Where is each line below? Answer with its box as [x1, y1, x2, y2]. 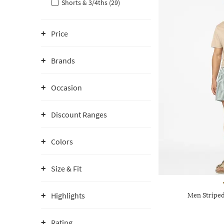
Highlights [51, 190, 85, 200]
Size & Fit [51, 163, 81, 173]
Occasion [51, 82, 82, 92]
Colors [51, 136, 73, 146]
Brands [51, 55, 75, 65]
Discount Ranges [51, 109, 107, 119]
